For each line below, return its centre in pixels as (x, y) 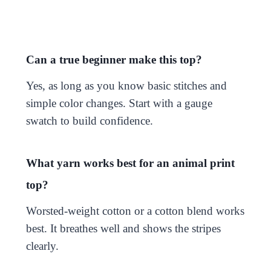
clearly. (42, 246)
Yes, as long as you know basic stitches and (126, 85)
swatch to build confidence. (89, 120)
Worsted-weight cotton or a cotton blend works (135, 211)
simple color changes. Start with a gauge (119, 103)
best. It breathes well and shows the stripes (123, 228)
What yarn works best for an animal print (130, 163)
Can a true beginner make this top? (114, 59)
